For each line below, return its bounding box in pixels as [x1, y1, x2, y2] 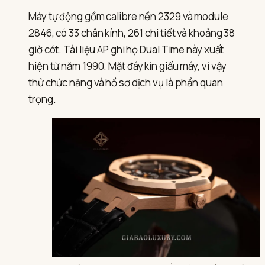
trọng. [28, 92, 56, 106]
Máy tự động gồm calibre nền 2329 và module [28, 9, 228, 24]
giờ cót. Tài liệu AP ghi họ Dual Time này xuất [28, 43, 224, 57]
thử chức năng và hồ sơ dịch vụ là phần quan [28, 76, 223, 90]
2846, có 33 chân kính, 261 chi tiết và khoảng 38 [28, 26, 235, 40]
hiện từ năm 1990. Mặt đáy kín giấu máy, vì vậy [28, 59, 227, 73]
